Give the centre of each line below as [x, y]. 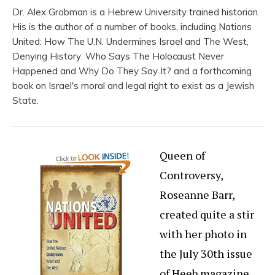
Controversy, [191, 175]
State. [25, 101]
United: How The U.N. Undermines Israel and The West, [130, 42]
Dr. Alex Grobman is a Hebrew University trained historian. [136, 12]
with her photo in [203, 234]
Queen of [182, 156]
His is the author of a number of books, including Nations [132, 27]
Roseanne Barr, [197, 195]
